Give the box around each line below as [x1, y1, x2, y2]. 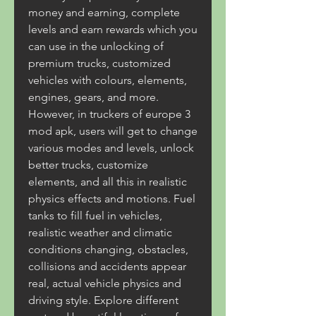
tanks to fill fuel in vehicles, [28, 209, 162, 222]
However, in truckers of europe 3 [28, 107, 190, 121]
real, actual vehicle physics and [28, 276, 181, 290]
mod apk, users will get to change [28, 124, 197, 138]
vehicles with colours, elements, [28, 73, 187, 87]
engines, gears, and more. [28, 90, 159, 104]
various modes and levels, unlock [28, 141, 194, 154]
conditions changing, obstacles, [28, 243, 188, 256]
